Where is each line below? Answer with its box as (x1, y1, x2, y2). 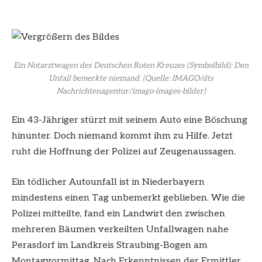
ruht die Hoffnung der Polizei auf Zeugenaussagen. (12, 146, 236, 158)
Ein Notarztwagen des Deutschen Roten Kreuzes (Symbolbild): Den (13, 61, 249, 71)
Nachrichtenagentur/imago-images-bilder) (56, 87, 206, 96)
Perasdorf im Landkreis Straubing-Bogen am (12, 239, 208, 251)
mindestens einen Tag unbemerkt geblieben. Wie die (12, 192, 245, 204)
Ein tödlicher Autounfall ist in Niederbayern (12, 176, 205, 188)
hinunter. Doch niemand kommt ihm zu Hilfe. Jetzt (12, 130, 233, 142)
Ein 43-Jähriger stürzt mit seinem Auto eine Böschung (12, 115, 247, 126)
